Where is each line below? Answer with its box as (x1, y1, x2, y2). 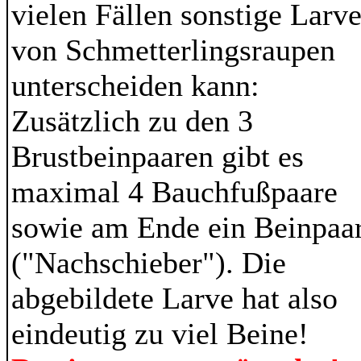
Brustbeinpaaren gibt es (11, 139, 304, 173)
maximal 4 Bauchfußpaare (11, 175, 338, 209)
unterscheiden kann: (11, 68, 259, 102)
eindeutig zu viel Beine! (11, 317, 325, 351)
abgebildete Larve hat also (11, 281, 338, 315)
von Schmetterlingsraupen (11, 33, 335, 67)
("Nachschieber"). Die (11, 246, 286, 280)
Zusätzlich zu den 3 (11, 104, 253, 138)
